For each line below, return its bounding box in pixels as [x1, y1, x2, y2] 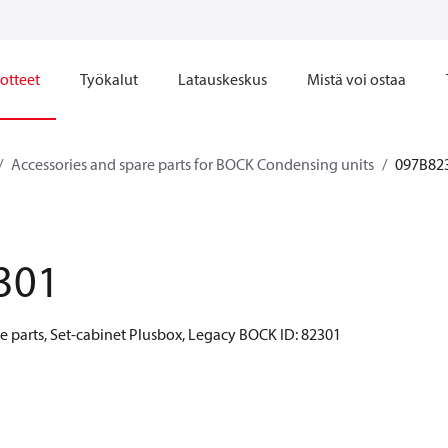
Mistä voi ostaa [307, 69, 406, 89]
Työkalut [80, 69, 138, 89]
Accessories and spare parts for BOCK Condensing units [11, 154, 374, 174]
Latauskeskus [178, 69, 267, 89]
